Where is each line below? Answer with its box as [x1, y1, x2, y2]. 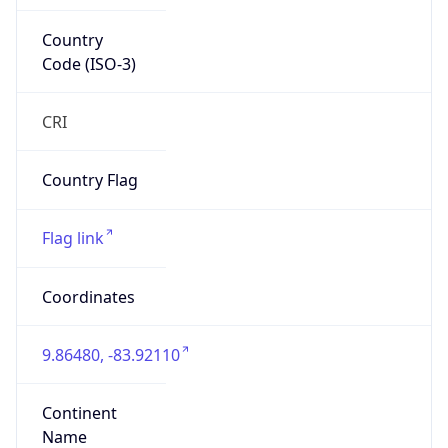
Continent [41, 384, 117, 407]
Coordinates [41, 267, 135, 290]
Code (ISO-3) [41, 34, 136, 57]
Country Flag [41, 151, 138, 174]
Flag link [41, 209, 104, 232]
